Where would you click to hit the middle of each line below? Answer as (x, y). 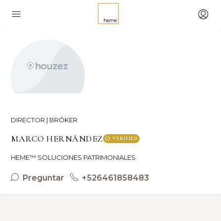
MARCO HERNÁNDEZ (57, 139)
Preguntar (42, 178)
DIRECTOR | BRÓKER (44, 120)
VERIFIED (125, 139)
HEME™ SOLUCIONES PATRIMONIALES (73, 157)
